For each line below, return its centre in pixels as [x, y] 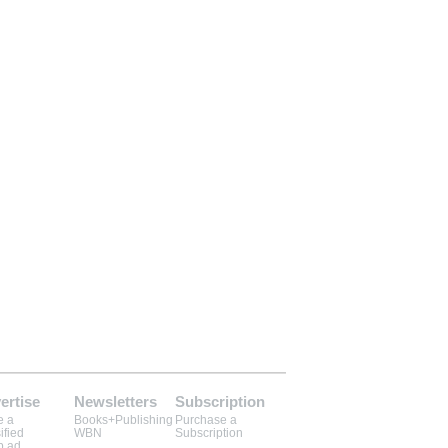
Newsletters [115, 401]
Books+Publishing [123, 419]
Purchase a [206, 419]
